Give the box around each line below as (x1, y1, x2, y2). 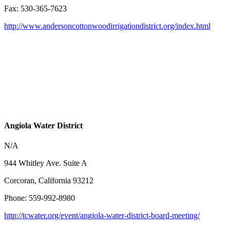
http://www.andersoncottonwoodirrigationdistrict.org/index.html (4, 22, 210, 31)
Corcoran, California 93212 (4, 176, 93, 185)
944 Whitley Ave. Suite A (4, 158, 87, 167)
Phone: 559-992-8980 (4, 193, 75, 202)
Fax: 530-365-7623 (4, 4, 67, 13)
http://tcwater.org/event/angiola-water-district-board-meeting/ (4, 210, 200, 220)
